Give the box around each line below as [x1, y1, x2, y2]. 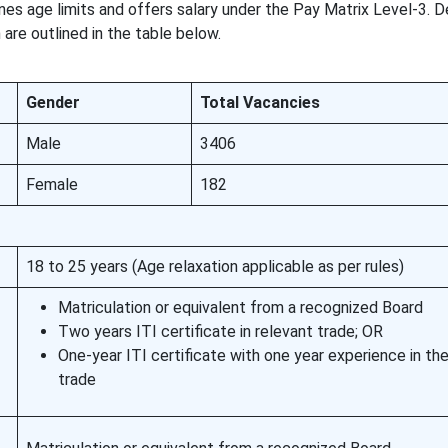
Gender [25, 93, 80, 112]
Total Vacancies [199, 93, 320, 112]
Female [25, 175, 78, 194]
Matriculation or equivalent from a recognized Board [57, 298, 423, 317]
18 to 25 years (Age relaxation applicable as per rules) [25, 257, 404, 276]
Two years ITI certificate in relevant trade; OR [57, 322, 383, 341]
